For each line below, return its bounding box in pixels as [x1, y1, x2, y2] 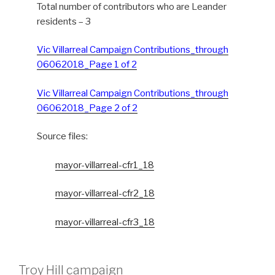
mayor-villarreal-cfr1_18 [55, 159, 154, 171]
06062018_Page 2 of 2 [37, 102, 137, 114]
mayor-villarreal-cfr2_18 [55, 188, 155, 199]
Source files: [37, 131, 88, 142]
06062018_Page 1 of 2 [37, 59, 137, 71]
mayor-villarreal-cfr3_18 [55, 216, 155, 228]
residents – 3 [37, 15, 91, 27]
